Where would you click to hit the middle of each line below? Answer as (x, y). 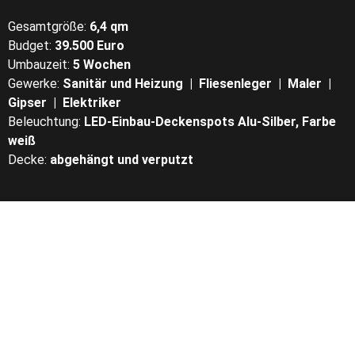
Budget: (31, 46)
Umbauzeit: (40, 65)
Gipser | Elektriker (65, 103)
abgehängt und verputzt (122, 160)
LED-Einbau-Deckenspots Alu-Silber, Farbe (208, 122)
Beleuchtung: (44, 122)
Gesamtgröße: (49, 27)
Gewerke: (35, 84)
